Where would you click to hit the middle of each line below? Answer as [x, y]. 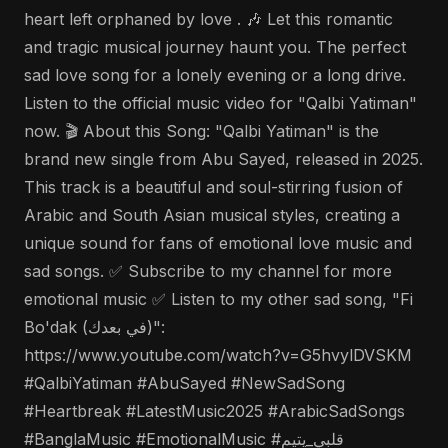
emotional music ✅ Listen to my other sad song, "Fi [218, 299]
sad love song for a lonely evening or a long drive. [215, 75]
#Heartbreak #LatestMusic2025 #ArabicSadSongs [214, 411]
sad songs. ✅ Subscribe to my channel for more [208, 271]
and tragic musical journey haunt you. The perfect [215, 47]
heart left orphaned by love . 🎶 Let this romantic [208, 19]
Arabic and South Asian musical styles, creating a [212, 215]
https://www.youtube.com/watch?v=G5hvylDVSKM [218, 355]
